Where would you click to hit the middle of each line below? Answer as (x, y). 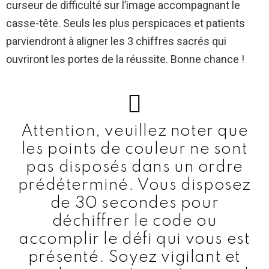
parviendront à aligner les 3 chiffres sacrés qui (116, 41)
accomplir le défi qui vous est (134, 240)
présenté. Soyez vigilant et (134, 258)
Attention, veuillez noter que (134, 131)
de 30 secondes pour (134, 204)
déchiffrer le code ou (134, 222)
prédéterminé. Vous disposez (134, 186)
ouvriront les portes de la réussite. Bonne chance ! (125, 59)
